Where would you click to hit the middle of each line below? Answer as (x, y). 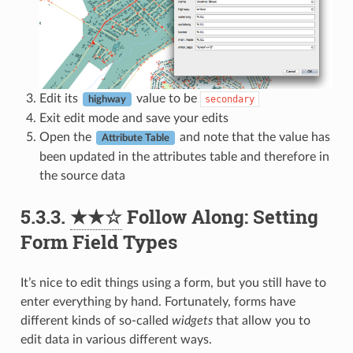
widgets (192, 321)
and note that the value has (253, 137)
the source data (82, 176)
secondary (229, 99)
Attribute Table (135, 138)
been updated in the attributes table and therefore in (184, 157)
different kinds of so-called (96, 321)
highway (107, 99)
